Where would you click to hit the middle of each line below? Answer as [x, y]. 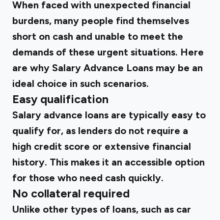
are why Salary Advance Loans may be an [108, 68]
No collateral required [71, 193]
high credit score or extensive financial [102, 146]
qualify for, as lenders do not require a [100, 131]
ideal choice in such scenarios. [81, 83]
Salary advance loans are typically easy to [109, 115]
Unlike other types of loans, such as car [102, 209]
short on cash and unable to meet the [98, 36]
